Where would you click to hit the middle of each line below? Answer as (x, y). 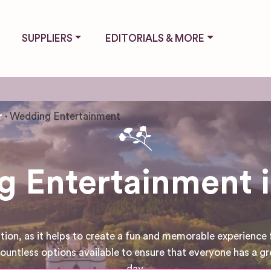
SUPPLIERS (47, 38)
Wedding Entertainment (65, 116)
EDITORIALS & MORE (155, 38)
